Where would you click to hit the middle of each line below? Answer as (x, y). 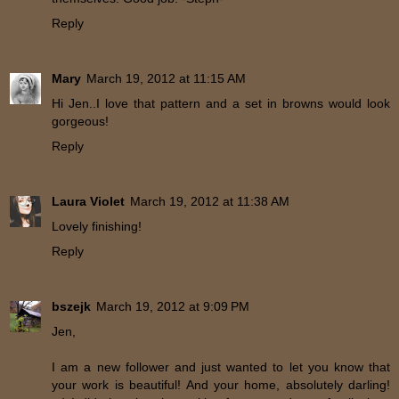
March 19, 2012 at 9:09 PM (173, 307)
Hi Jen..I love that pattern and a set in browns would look (221, 104)
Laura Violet (88, 202)
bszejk (71, 307)
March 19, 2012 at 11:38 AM (210, 202)
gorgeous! (80, 122)
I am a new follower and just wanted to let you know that (221, 367)
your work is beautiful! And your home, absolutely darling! (221, 385)
